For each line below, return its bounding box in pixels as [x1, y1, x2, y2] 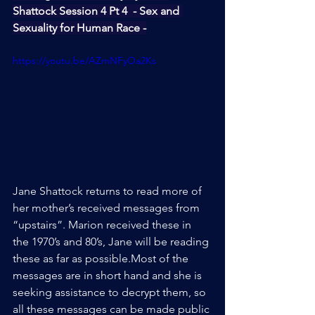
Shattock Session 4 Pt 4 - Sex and [13, 4, 182, 18]
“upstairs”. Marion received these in [13, 217, 194, 231]
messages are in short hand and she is [13, 268, 205, 282]
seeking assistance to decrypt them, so [13, 285, 209, 299]
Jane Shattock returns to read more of [13, 184, 205, 198]
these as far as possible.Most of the [13, 251, 191, 265]
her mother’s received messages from [13, 200, 202, 214]
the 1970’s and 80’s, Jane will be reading [13, 234, 212, 248]
